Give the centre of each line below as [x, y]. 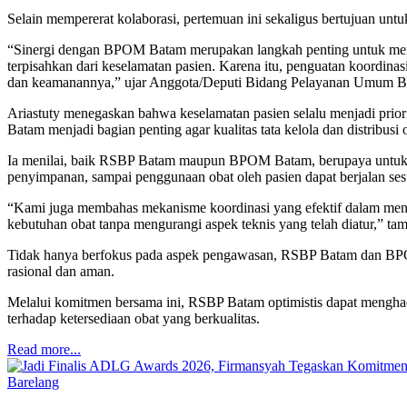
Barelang [33, 382]
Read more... [44, 350]
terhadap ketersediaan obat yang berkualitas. [134, 319]
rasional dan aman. [61, 272]
